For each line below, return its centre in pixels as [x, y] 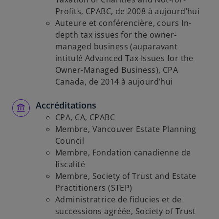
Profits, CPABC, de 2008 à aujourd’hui [128, 11]
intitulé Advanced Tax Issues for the [124, 58]
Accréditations [66, 105]
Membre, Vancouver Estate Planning [126, 129]
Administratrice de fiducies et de [119, 199]
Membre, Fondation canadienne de [123, 153]
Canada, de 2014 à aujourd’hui [114, 82]
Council [70, 141]
